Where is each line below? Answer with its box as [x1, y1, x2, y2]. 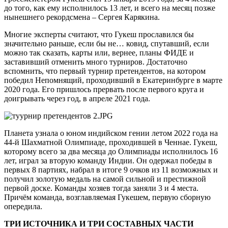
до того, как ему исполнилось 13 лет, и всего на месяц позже [4, 3, 215, 12]
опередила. [4, 202, 42, 211]
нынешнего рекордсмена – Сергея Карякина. [4, 12, 160, 21]
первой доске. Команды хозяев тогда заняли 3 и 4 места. [4, 183, 198, 192]
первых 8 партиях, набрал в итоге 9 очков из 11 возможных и [4, 165, 218, 174]
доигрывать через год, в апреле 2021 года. [4, 94, 150, 103]
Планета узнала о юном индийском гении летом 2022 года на [4, 128, 218, 137]
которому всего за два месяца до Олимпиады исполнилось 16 [4, 147, 218, 156]
